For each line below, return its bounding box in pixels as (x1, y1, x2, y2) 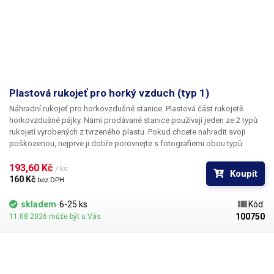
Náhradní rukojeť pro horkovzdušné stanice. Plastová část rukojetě (9, 104, 243, 113)
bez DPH (37, 176, 64, 184)
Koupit (230, 168, 257, 179)
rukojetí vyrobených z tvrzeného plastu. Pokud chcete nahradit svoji (9, 127, 245, 136)
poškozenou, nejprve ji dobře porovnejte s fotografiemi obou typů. (9, 139, 244, 148)
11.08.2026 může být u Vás (9, 212, 101, 221)
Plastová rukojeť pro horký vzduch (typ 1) (9, 87, 209, 99)
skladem (21, 199, 56, 209)
